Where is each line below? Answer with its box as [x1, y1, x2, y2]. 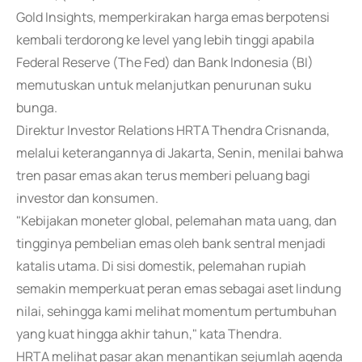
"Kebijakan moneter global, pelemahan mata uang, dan [16, 212, 337, 229]
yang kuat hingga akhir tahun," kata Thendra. [16, 325, 282, 343]
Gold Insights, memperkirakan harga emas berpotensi [16, 8, 330, 26]
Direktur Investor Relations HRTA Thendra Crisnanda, [16, 121, 330, 139]
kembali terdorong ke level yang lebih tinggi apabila [16, 31, 314, 48]
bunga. [16, 99, 57, 116]
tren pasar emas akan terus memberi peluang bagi [16, 166, 310, 184]
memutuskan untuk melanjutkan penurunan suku [16, 76, 312, 94]
